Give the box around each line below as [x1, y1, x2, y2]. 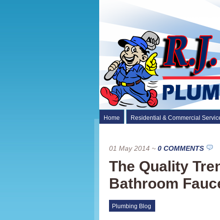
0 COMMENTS [158, 144, 204, 152]
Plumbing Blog [112, 203, 151, 210]
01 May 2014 [109, 144, 150, 152]
